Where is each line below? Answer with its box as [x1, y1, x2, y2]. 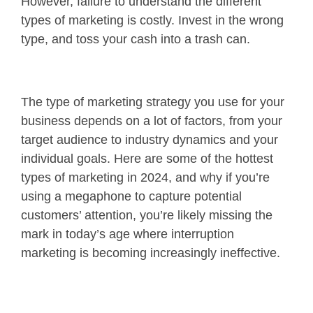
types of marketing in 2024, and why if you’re [21, 170, 270, 184]
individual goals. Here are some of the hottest [21, 151, 273, 166]
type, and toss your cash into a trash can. [21, 31, 250, 46]
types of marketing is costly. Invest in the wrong [21, 13, 284, 27]
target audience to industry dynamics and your [21, 132, 278, 147]
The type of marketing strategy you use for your [21, 94, 284, 109]
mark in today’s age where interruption [21, 226, 234, 241]
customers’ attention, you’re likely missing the [21, 208, 272, 222]
